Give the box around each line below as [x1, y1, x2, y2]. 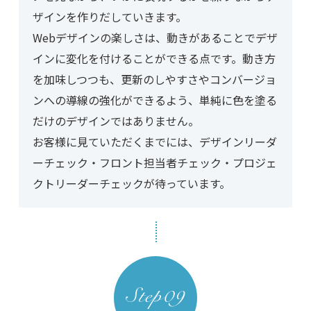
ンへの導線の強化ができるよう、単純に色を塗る [32, 92, 277, 109]
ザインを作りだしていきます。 [32, 8, 187, 26]
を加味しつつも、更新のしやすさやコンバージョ [32, 71, 276, 88]
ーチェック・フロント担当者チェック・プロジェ [32, 154, 277, 171]
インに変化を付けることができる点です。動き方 [32, 50, 276, 67]
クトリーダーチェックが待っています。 [32, 175, 230, 192]
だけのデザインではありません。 [32, 112, 199, 130]
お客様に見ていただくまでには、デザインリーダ [32, 133, 277, 151]
